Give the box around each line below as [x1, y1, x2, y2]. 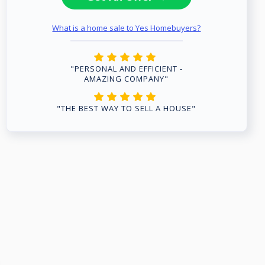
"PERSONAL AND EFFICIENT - [70, 63, 183, 74]
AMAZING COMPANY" [84, 73, 169, 84]
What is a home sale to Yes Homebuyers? [52, 22, 201, 33]
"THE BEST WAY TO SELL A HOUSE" [57, 103, 196, 114]
